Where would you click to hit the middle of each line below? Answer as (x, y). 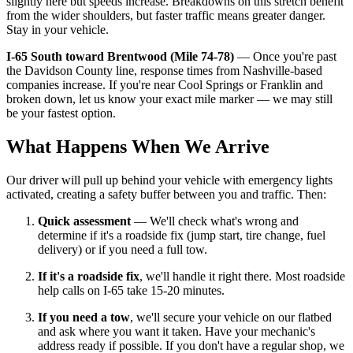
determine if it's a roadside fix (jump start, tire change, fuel (182, 235)
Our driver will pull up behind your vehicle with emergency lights (169, 180)
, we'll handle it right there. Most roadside (242, 276)
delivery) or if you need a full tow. (123, 249)
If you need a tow (84, 317)
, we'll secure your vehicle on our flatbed (231, 317)
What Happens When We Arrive (138, 146)
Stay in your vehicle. (58, 30)
